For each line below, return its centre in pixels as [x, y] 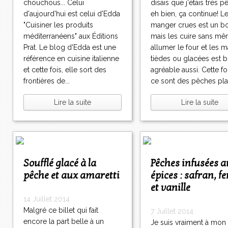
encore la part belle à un [64, 222]
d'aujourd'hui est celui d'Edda [72, 14]
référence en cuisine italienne [71, 59]
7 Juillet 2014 [172, 211]
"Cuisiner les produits [58, 25]
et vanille [170, 188]
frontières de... [47, 81]
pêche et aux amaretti [72, 176]
